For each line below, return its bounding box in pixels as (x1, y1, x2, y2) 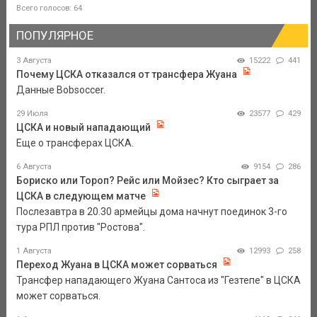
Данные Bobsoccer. (16, 83, 105, 96)
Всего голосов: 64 (16, 4, 82, 13)
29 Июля (16, 108, 48, 118)
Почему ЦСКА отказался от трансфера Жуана (16, 68, 237, 80)
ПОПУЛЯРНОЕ (16, 28, 93, 43)
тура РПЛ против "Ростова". (16, 221, 145, 233)
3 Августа (16, 55, 52, 65)
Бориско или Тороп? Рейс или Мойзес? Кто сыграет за (16, 174, 279, 186)
